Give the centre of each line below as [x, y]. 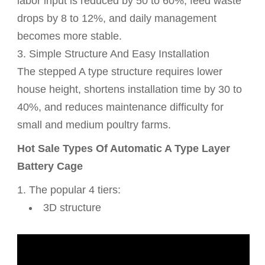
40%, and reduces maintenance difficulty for [121, 107]
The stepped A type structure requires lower [120, 71]
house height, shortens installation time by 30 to [130, 89]
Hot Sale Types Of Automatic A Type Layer [124, 148]
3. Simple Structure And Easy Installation [114, 54]
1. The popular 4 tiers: [69, 190]
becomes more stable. [70, 36]
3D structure [72, 207]
